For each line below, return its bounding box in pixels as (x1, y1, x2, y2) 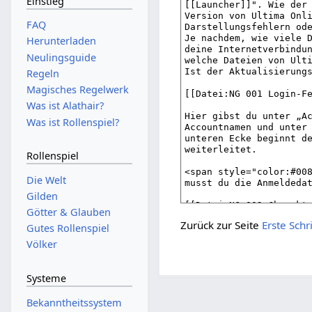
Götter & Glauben (26, 205, 111, 219)
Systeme (26, 271, 66, 285)
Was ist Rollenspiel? (26, 115, 119, 129)
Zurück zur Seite (180, 218, 263, 233)
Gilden (26, 189, 58, 203)
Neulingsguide (26, 50, 96, 64)
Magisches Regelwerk (26, 83, 129, 97)
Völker (26, 237, 57, 251)
